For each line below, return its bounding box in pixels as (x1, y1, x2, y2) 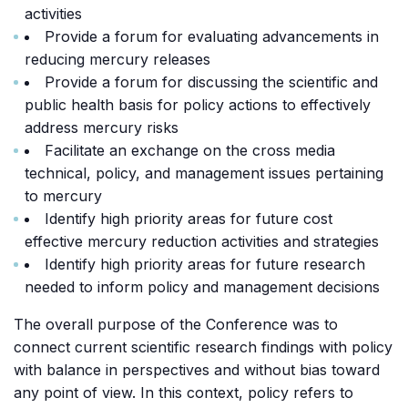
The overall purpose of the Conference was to (14, 315, 338, 333)
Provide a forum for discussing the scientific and (45, 73, 378, 91)
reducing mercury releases (25, 50, 210, 68)
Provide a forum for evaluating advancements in (45, 27, 379, 46)
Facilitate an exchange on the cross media (45, 141, 335, 159)
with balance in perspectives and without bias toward (14, 361, 380, 379)
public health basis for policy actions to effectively (25, 96, 371, 114)
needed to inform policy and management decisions (25, 278, 380, 296)
